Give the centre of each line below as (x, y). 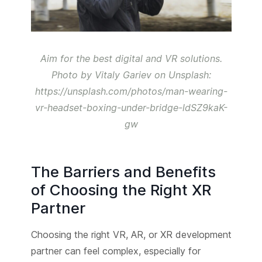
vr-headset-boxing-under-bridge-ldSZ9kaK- (131, 108)
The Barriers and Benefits (123, 172)
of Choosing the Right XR (121, 190)
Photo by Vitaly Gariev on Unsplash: (131, 75)
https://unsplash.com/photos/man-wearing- (131, 92)
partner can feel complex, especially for (116, 251)
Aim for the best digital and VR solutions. (131, 59)
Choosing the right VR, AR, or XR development (131, 235)
